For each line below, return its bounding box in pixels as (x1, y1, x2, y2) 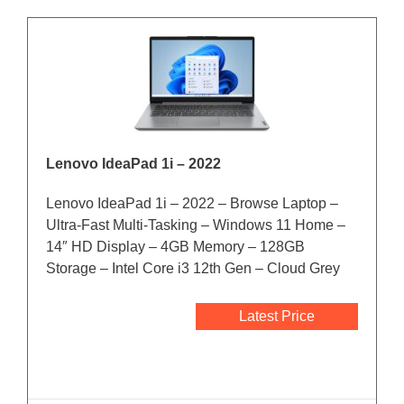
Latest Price (239, 308, 315, 325)
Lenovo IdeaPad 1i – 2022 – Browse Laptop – (46, 196, 338, 212)
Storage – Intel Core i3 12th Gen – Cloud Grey (46, 261, 340, 277)
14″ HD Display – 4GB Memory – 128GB (46, 239, 305, 255)
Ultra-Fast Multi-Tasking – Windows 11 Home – (46, 217, 345, 234)
